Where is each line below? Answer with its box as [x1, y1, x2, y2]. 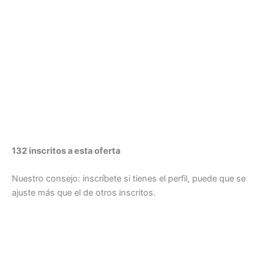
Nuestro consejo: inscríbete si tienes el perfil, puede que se [12, 173, 246, 184]
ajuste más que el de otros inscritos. [12, 187, 156, 199]
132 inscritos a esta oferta [12, 145, 120, 156]
